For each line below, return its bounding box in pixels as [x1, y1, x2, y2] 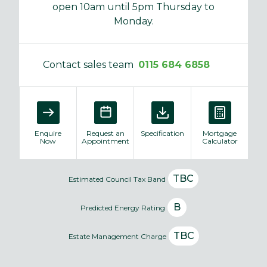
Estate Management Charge [68, 231, 166, 241]
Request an [86, 128, 125, 138]
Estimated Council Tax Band [69, 174, 166, 184]
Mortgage [203, 128, 237, 138]
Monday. [113, 15, 154, 27]
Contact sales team [43, 58, 133, 70]
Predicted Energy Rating [80, 203, 165, 212]
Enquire [35, 128, 61, 138]
